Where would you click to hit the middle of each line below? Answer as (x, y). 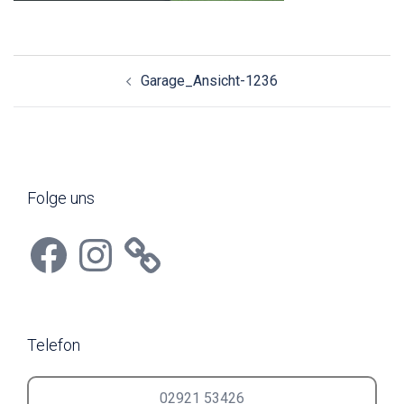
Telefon (54, 344)
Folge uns (61, 197)
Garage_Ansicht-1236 (209, 80)
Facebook (57, 239)
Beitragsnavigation (86, 64)
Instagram (105, 239)
